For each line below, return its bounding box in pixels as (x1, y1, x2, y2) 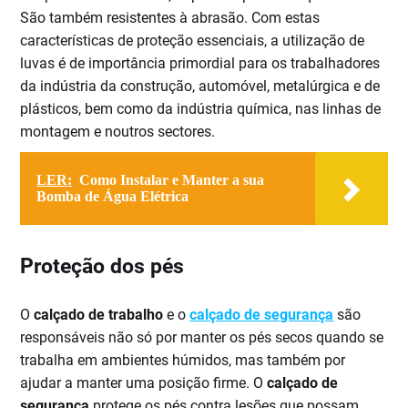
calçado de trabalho (34, 306, 164, 324)
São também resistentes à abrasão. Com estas (20, 9, 321, 27)
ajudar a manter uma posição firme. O (20, 374, 268, 393)
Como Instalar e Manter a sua (79, 172, 265, 189)
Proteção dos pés (20, 254, 185, 280)
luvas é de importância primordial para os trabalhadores (20, 55, 381, 73)
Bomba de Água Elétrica (36, 189, 189, 205)
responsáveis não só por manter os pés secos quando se (20, 329, 384, 347)
